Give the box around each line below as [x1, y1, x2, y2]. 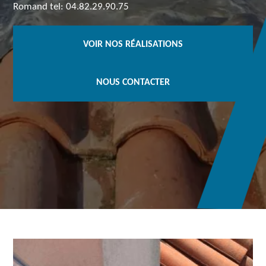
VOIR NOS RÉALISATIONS [83, 40, 183, 49]
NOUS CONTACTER [96, 78, 170, 87]
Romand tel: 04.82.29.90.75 [13, 2, 129, 12]
